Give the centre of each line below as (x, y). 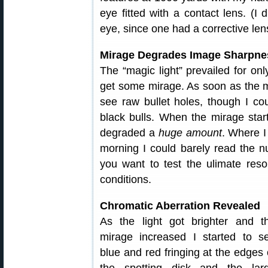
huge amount (190, 133)
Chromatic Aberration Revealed (180, 205)
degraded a (129, 133)
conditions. (126, 179)
